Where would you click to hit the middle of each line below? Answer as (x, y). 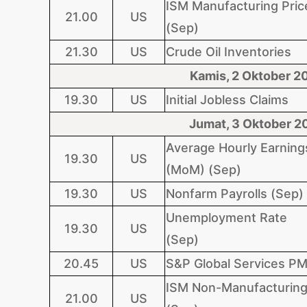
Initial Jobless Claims (227, 100)
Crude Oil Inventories (235, 52)
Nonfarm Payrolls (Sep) (235, 194)
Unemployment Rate (226, 218)
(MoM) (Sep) (209, 170)
